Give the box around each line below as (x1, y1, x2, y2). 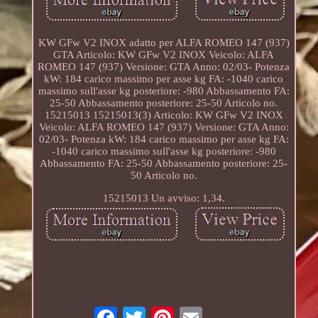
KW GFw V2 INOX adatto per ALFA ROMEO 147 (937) (38, 36, 290, 48)
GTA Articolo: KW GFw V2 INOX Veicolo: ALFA (53, 48, 275, 60)
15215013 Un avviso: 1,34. (102, 192, 225, 204)
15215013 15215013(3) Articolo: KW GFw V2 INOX (44, 109, 283, 121)
